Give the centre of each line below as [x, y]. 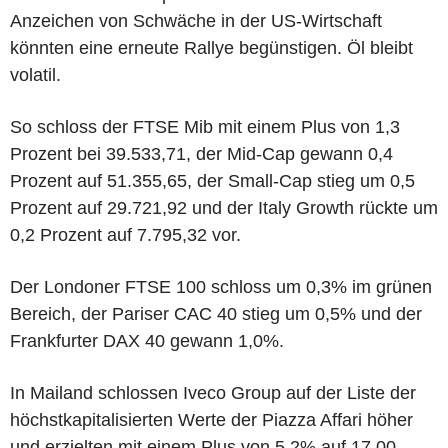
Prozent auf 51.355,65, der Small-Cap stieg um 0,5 [212, 180]
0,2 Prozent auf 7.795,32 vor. [125, 234]
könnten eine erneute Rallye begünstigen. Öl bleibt [211, 47]
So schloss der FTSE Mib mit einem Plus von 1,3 [205, 126]
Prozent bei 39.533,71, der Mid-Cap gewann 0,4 [201, 153]
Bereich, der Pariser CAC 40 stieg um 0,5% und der [216, 313]
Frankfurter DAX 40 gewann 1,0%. [147, 340]
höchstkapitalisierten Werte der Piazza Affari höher [211, 419]
